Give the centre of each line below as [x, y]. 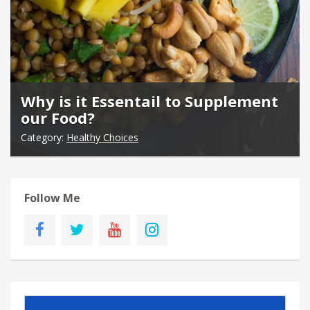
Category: [44, 138]
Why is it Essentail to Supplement [149, 101]
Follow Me [52, 198]
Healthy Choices [102, 138]
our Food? [58, 118]
